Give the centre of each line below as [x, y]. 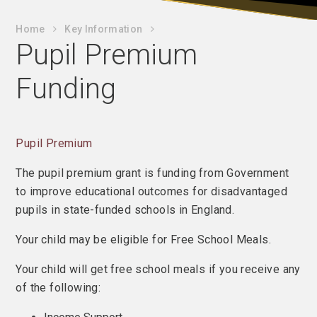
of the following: [58, 288]
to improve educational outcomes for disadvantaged [152, 191]
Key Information [104, 29]
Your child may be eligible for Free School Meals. [145, 240]
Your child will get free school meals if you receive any [158, 269]
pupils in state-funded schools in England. [127, 210]
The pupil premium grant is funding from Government [152, 173]
